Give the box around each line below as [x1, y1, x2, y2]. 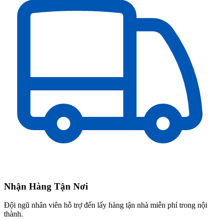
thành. [4, 210, 23, 219]
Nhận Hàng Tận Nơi [4, 181, 88, 192]
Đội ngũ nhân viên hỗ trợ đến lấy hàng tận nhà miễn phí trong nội [4, 201, 207, 210]
